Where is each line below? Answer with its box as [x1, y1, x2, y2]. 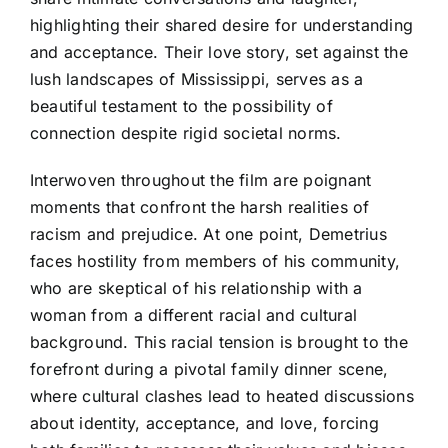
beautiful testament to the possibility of [30, 95, 333, 116]
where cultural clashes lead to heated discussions [30, 385, 414, 406]
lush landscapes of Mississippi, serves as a [30, 68, 364, 89]
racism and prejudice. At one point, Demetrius [30, 223, 387, 244]
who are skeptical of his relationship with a [30, 277, 363, 298]
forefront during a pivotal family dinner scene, [30, 358, 389, 379]
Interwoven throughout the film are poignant [30, 169, 372, 190]
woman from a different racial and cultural [30, 304, 358, 325]
